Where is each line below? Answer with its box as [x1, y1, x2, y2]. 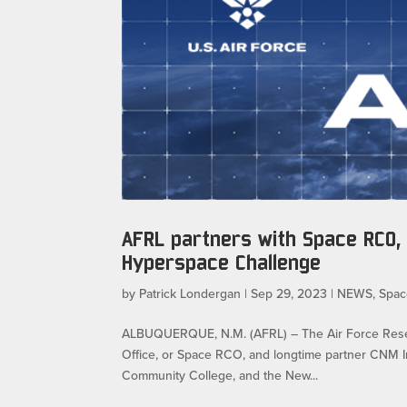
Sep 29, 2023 [251, 284, 328, 303]
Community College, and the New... [122, 366, 319, 385]
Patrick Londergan [139, 284, 242, 303]
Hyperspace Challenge [122, 250, 322, 275]
